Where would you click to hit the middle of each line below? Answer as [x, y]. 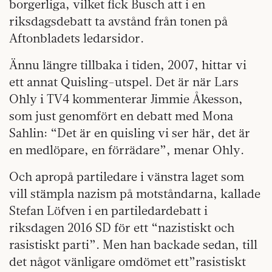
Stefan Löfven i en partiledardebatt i [108, 211]
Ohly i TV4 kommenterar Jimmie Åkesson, [126, 99]
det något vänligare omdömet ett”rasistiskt [127, 262]
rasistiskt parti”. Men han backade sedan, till [133, 245]
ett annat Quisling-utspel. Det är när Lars [124, 82]
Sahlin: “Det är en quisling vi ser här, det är [130, 133]
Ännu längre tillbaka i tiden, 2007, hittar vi [128, 65]
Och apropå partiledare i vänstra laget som [127, 177]
